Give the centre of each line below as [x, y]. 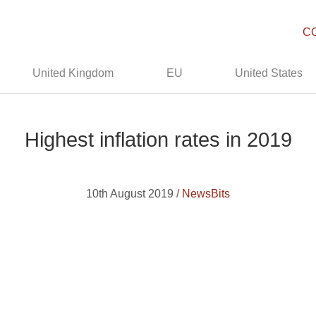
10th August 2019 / [134, 194]
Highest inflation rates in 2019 [158, 140]
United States [269, 73]
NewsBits [206, 194]
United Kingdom [73, 73]
